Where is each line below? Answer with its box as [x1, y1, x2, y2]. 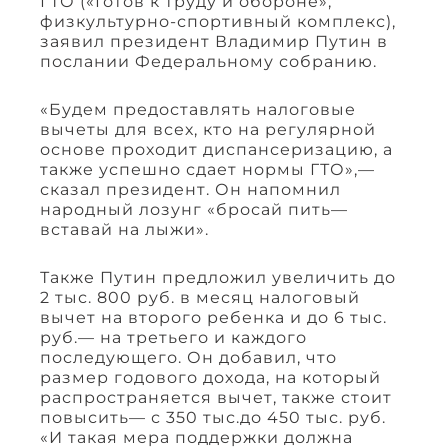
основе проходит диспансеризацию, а [40, 140, 393, 160]
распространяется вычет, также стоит [40, 388, 392, 408]
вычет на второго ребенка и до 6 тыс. [40, 308, 387, 328]
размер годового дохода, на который [40, 368, 381, 388]
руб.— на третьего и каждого [40, 328, 307, 348]
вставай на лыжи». [40, 220, 209, 240]
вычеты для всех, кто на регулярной [40, 120, 376, 140]
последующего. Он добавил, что [40, 348, 337, 368]
